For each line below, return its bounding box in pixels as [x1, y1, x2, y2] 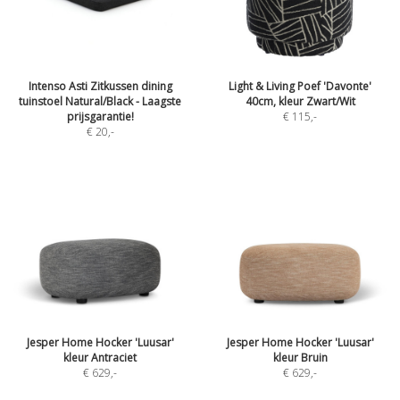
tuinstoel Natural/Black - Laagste [19, 94, 181, 109]
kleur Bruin [272, 350, 328, 365]
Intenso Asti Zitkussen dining [28, 79, 172, 94]
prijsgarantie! [66, 109, 134, 124]
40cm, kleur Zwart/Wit [245, 94, 355, 109]
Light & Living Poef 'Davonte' [229, 79, 371, 94]
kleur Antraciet [63, 350, 137, 365]
